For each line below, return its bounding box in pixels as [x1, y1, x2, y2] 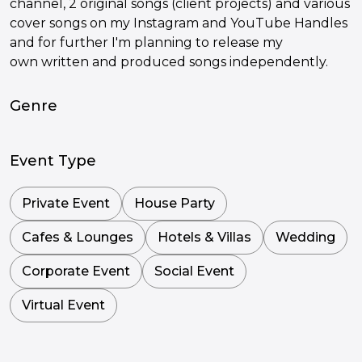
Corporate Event [22, 263, 130, 279]
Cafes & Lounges [22, 229, 133, 245]
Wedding [276, 229, 335, 245]
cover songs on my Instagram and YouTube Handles [10, 15, 347, 31]
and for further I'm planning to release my [10, 34, 283, 50]
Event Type [10, 151, 96, 170]
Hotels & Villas [158, 229, 251, 245]
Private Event [22, 195, 110, 211]
